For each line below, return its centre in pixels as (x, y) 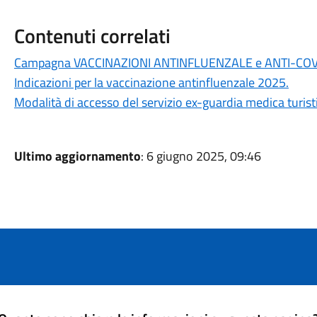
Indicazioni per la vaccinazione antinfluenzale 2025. (151, 82)
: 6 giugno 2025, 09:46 (201, 156)
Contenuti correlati (92, 36)
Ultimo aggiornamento (77, 156)
